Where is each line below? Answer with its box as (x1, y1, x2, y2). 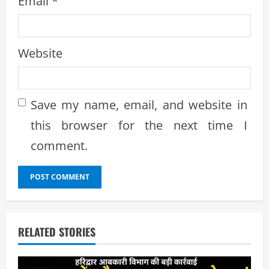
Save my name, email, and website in (31, 96, 247, 113)
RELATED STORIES (18, 223, 95, 240)
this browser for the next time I (31, 116, 247, 133)
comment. (31, 137, 88, 154)
